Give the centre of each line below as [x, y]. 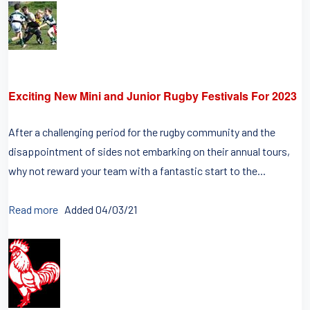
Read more [33, 209]
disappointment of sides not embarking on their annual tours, [149, 151]
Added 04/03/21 [101, 209]
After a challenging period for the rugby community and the [142, 132]
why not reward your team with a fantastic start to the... [137, 171]
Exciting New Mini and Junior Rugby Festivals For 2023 [153, 96]
